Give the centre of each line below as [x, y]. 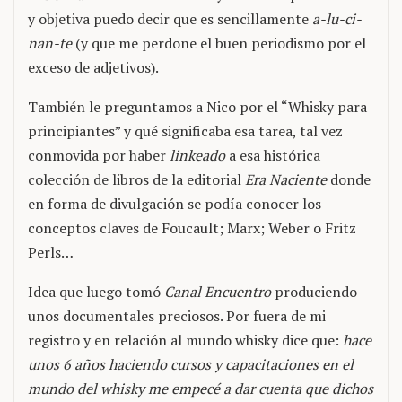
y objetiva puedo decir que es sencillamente [170, 19]
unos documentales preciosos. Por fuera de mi [177, 316]
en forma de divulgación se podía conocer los [175, 204]
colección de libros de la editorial [136, 179]
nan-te [50, 43]
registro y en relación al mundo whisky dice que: [185, 340]
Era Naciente [288, 179]
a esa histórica [273, 155]
